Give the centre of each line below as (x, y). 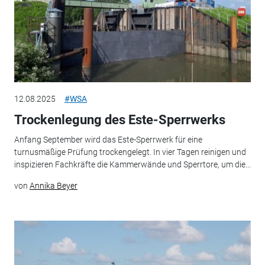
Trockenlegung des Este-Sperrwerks (119, 119)
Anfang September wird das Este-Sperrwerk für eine (108, 140)
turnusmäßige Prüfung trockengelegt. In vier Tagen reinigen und (130, 152)
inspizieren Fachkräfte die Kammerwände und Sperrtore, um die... (132, 165)
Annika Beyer (53, 186)
